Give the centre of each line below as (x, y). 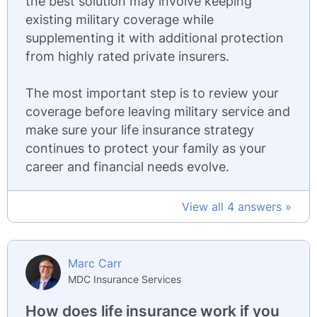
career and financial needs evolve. (127, 167)
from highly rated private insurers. (127, 56)
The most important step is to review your (152, 93)
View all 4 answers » (237, 207)
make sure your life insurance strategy (140, 130)
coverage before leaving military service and (158, 111)
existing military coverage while (120, 19)
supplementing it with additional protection (155, 38)
